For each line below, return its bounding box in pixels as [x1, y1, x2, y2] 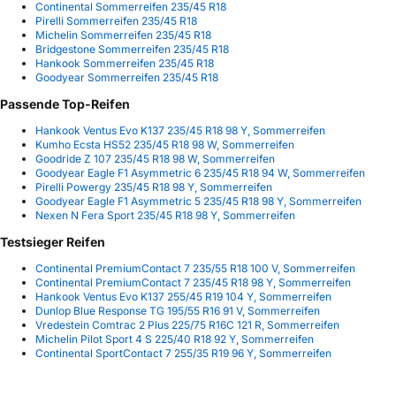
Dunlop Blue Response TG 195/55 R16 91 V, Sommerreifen [35, 304, 320, 318]
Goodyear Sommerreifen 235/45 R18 [35, 71, 218, 85]
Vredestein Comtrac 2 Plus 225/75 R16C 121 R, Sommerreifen [35, 318, 339, 332]
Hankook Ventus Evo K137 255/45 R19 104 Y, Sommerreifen [35, 290, 331, 304]
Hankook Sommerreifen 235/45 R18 [35, 57, 214, 71]
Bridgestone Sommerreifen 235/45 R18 [35, 42, 229, 57]
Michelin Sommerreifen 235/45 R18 [35, 28, 211, 42]
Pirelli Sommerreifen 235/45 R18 [35, 14, 197, 28]
